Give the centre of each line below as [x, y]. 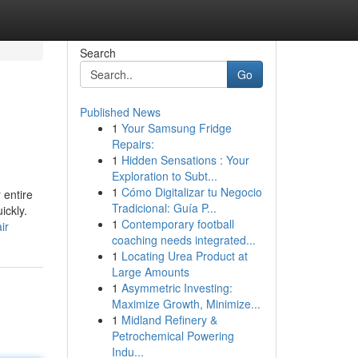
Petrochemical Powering [173, 336]
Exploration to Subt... [164, 176]
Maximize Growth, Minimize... [186, 304]
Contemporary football [177, 224]
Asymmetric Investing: [177, 288]
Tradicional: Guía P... [164, 208]
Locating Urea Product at [184, 256]
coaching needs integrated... [183, 240]
